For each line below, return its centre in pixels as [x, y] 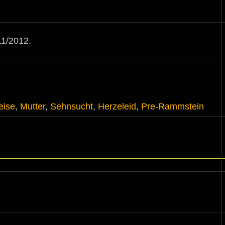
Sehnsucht [72, 106]
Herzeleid [117, 106]
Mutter [33, 106]
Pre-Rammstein [173, 106]
